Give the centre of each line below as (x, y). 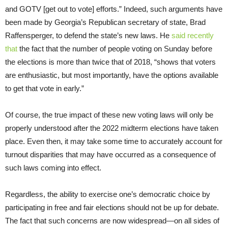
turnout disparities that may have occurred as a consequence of (110, 155)
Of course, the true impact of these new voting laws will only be (109, 115)
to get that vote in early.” (45, 89)
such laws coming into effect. (53, 168)
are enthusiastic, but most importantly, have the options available (112, 75)
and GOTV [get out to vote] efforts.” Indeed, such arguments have (114, 9)
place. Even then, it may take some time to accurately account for (114, 141)
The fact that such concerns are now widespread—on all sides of (112, 221)
